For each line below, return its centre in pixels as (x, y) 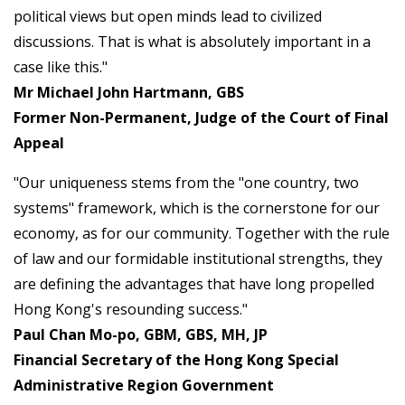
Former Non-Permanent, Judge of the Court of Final (201, 118)
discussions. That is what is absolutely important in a (192, 42)
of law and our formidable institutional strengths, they (198, 259)
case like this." (61, 67)
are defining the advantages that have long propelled (194, 284)
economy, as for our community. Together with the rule (202, 234)
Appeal (39, 143)
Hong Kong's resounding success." (131, 310)
